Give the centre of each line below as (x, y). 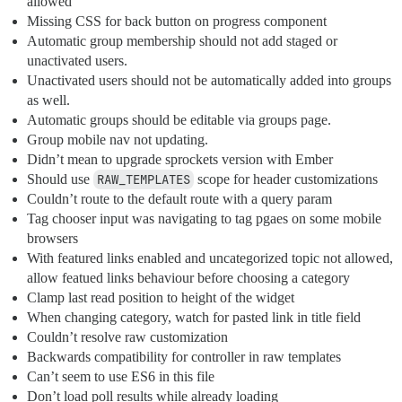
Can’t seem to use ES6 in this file (121, 377)
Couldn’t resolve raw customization (127, 337)
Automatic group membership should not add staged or (182, 41)
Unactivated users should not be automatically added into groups (209, 81)
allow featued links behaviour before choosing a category (188, 278)
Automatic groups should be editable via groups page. (179, 120)
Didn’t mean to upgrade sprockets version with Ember (180, 160)
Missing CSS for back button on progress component (177, 22)
